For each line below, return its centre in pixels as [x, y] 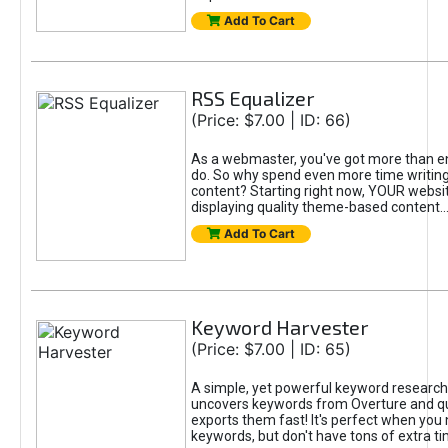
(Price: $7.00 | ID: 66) [270, 120]
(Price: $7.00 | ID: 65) [270, 349]
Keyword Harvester [279, 327]
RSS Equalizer [252, 98]
